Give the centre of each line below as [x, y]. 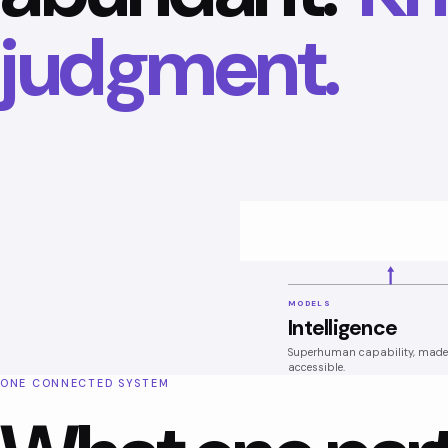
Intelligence [343, 327]
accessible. [316, 366]
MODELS [310, 303]
